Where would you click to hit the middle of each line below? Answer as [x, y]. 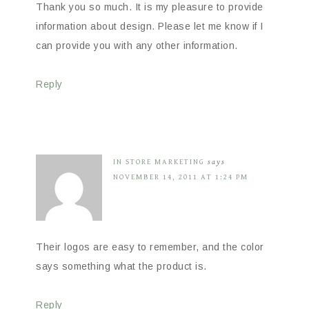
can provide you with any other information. [137, 45]
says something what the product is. [121, 266]
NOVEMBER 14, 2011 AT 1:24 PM [181, 177]
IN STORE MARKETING [159, 161]
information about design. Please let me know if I [150, 26]
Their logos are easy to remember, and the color [150, 247]
